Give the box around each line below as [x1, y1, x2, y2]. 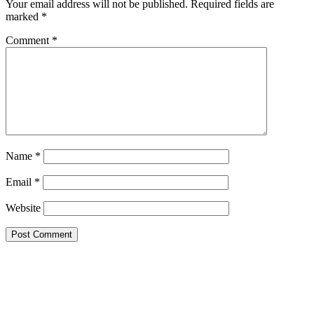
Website [6, 201, 41, 214]
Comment [6, 34, 52, 46]
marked [6, 10, 41, 22]
